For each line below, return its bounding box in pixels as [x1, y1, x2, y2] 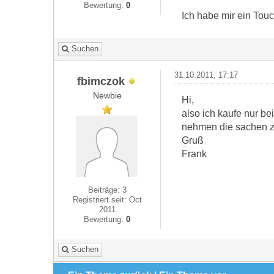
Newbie [92, 91, 122, 100]
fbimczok [77, 74, 125, 87]
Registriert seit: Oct [72, 195, 142, 204]
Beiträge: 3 [87, 185, 127, 194]
